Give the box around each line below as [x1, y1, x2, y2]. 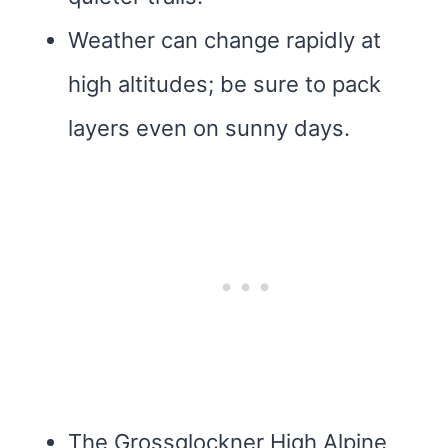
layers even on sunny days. [68, 115, 350, 141]
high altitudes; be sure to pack [68, 71, 381, 97]
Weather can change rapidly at [68, 27, 381, 53]
